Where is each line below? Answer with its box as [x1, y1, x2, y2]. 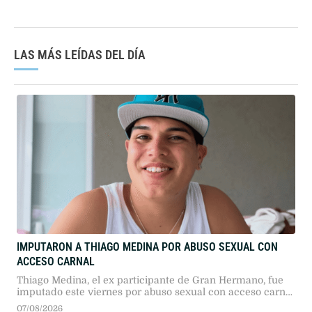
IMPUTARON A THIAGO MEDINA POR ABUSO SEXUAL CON [17, 251, 278, 265]
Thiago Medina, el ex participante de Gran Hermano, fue [17, 286, 283, 297]
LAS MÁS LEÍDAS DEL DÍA [14, 58, 146, 74]
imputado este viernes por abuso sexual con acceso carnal [17, 297, 294, 309]
